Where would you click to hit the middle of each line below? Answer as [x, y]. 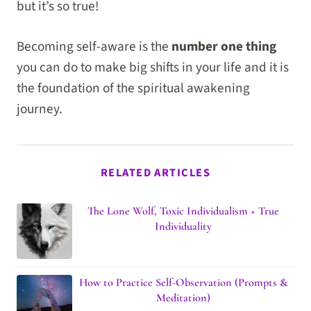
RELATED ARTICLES [155, 173]
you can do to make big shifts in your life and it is [153, 68]
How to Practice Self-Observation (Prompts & [183, 283]
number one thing [224, 47]
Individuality [183, 227]
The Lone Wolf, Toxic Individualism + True [183, 211]
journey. [40, 109]
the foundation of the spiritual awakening [133, 89]
